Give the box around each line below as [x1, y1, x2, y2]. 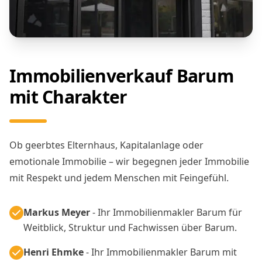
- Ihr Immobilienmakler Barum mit [84, 245, 237, 258]
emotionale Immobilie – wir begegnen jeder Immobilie [9, 154, 249, 168]
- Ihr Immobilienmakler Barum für [90, 205, 242, 219]
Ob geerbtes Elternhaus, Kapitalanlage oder [9, 138, 204, 151]
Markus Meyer [23, 205, 90, 219]
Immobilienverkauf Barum [9, 63, 233, 88]
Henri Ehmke [23, 245, 84, 258]
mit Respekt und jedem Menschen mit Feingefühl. [9, 171, 229, 184]
